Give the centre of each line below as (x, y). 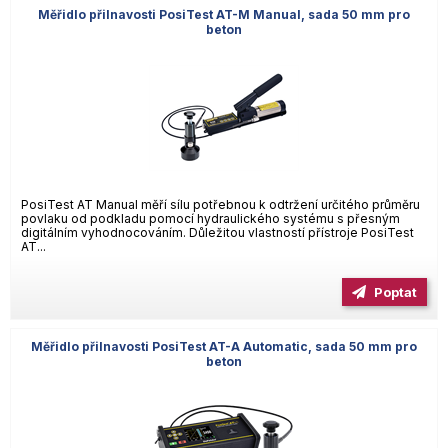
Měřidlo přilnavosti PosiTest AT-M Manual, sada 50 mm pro (224, 14)
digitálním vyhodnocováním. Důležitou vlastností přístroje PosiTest (217, 232)
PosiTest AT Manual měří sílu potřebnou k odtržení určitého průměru (220, 204)
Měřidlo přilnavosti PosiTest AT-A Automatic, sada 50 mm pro (224, 347)
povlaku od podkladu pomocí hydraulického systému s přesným (210, 218)
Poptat (400, 291)
